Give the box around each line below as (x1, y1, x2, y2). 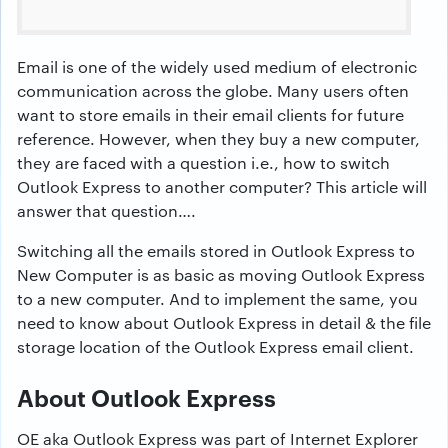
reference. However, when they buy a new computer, (17, 128, 420, 149)
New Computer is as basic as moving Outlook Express (17, 264, 425, 285)
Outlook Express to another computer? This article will (17, 176, 427, 197)
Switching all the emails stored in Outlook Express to (17, 240, 415, 261)
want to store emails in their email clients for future (17, 104, 404, 125)
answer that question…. (17, 200, 196, 221)
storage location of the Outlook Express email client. (17, 336, 414, 357)
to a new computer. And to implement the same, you (17, 288, 418, 309)
